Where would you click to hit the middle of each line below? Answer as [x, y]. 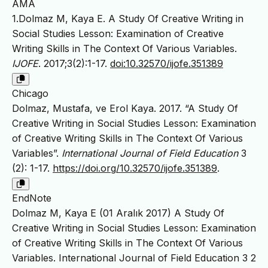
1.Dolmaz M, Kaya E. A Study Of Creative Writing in [128, 18]
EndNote [32, 198]
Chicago [30, 93]
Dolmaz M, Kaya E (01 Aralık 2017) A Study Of [118, 213]
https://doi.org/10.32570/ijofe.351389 [135, 168]
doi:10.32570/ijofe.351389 [167, 63]
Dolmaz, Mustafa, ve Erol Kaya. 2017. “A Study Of [125, 108]
